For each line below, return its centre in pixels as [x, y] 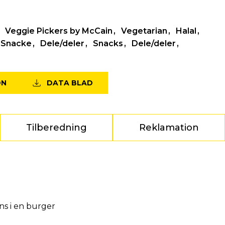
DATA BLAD [70, 83]
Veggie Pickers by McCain [59, 31]
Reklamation [169, 128]
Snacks [108, 44]
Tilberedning [56, 128]
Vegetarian [144, 31]
